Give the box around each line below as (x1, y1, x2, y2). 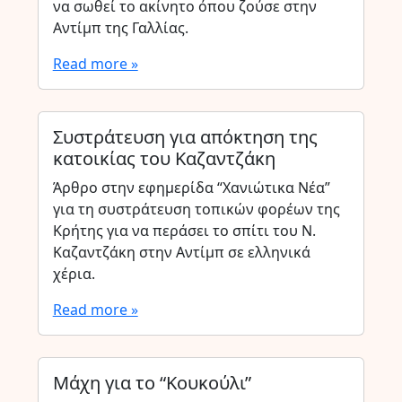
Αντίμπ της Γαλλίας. (52, 18, 188, 38)
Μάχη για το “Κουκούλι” (52, 371, 251, 395)
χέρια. (52, 264, 95, 284)
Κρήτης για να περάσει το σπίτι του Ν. (52, 221, 316, 240)
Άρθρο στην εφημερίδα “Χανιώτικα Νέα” (52, 178, 330, 197)
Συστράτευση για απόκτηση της (52, 125, 318, 149)
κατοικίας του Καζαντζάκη (52, 146, 275, 170)
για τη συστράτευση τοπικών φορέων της (52, 199, 340, 219)
